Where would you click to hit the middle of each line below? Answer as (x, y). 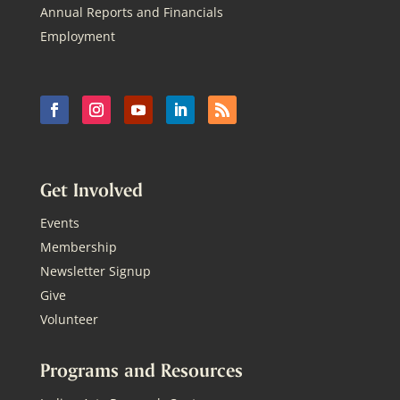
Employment (77, 36)
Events (59, 222)
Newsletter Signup (95, 271)
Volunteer (69, 319)
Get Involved (91, 189)
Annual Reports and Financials (131, 12)
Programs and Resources (141, 369)
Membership (78, 246)
